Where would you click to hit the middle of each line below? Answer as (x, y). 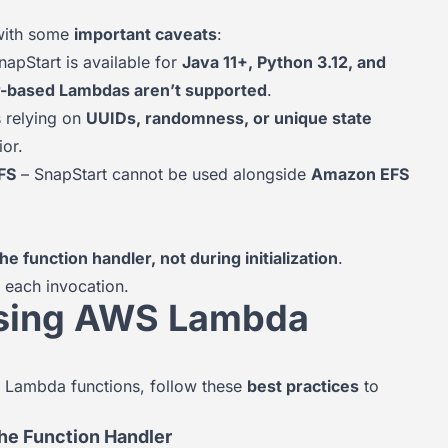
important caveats (145, 34)
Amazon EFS (360, 174)
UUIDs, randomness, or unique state (229, 118)
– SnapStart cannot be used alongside (163, 174)
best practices (303, 386)
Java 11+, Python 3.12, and (284, 62)
